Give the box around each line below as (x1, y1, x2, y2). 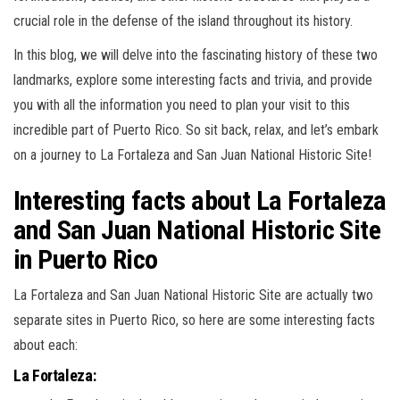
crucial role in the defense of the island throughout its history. (13, 12, 353, 29)
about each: (13, 337, 78, 354)
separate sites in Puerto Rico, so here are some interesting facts (13, 312, 375, 329)
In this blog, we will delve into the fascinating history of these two (13, 46, 378, 63)
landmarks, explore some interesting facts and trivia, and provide (13, 71, 372, 88)
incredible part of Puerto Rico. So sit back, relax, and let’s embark (13, 121, 379, 138)
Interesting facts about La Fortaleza (13, 185, 387, 216)
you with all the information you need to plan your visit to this (13, 96, 350, 113)
